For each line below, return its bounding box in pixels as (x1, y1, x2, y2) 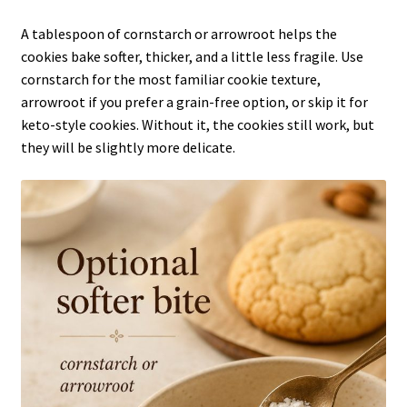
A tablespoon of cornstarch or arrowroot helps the (20, 25, 337, 44)
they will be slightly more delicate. (20, 138, 235, 157)
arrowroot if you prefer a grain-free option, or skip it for (20, 93, 368, 112)
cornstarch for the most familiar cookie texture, (20, 70, 321, 89)
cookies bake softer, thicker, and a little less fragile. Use (20, 47, 363, 66)
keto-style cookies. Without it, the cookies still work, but (20, 115, 374, 134)
